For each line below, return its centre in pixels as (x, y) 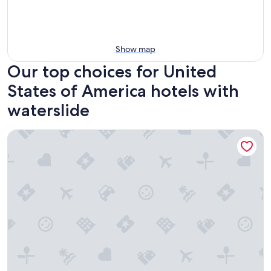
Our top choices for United (112, 71)
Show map (135, 49)
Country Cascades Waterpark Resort (86, 135)
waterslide (48, 110)
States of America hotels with (123, 90)
